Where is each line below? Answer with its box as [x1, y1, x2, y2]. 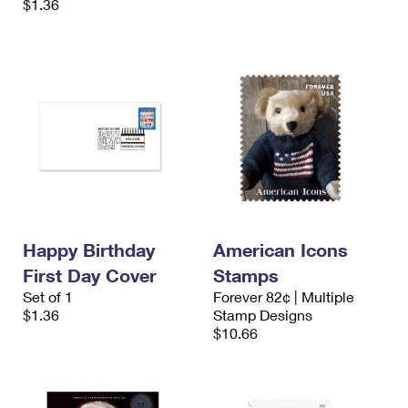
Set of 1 [23, 288, 73, 305]
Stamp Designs [213, 306, 312, 323]
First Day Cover [23, 264, 157, 286]
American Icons [213, 239, 348, 260]
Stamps [213, 264, 279, 286]
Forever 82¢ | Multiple [213, 288, 354, 305]
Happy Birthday [23, 239, 155, 260]
